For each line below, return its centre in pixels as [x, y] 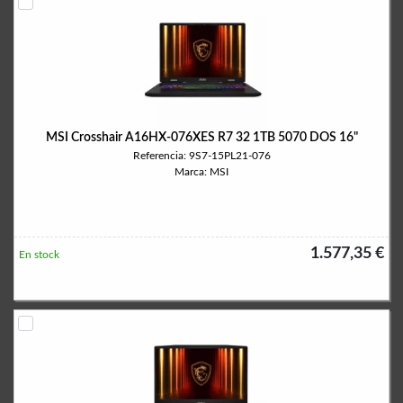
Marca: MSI [201, 172]
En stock [39, 255]
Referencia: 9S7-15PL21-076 [201, 156]
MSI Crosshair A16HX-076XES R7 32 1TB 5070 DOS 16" [201, 138]
